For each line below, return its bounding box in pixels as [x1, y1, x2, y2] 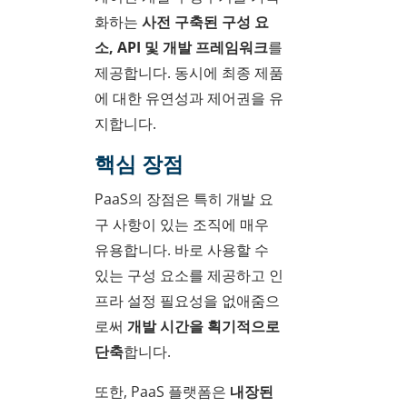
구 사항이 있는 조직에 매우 [94, 213, 269, 234]
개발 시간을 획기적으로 [127, 315, 280, 336]
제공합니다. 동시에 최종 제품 [94, 63, 283, 84]
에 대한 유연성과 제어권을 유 [94, 88, 283, 109]
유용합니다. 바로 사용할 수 [94, 239, 269, 260]
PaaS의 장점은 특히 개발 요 [94, 188, 273, 209]
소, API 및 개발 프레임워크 [94, 37, 268, 58]
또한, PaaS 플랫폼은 [94, 381, 230, 402]
